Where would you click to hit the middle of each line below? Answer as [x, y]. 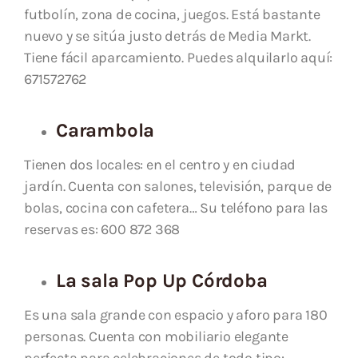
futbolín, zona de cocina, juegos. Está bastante [172, 15]
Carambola [105, 131]
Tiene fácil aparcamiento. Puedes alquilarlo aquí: [179, 58]
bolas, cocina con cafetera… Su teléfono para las [176, 208]
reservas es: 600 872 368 [102, 230]
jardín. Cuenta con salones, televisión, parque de [178, 187]
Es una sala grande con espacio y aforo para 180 [176, 315]
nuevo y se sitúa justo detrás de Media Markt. [167, 36]
